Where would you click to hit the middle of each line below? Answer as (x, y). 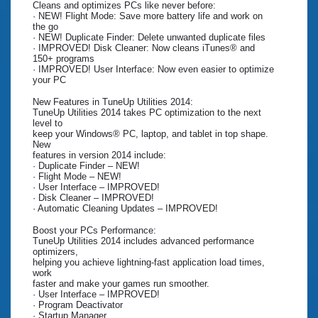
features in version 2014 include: (99, 155)
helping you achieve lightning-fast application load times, (149, 263)
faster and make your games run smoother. (121, 284)
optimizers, (55, 252)
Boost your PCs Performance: (94, 231)
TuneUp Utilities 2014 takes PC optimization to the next (147, 113)
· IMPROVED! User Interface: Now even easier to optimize (153, 70)
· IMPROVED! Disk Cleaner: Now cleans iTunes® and (144, 48)
